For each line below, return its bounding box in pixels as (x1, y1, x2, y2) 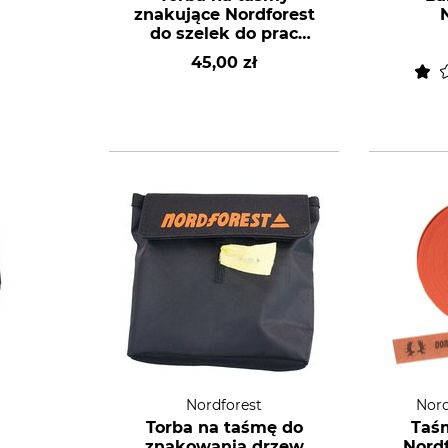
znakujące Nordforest (133, 5, 315, 24)
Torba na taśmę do (145, 418, 303, 437)
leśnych (191, 43, 257, 62)
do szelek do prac (150, 24, 298, 43)
